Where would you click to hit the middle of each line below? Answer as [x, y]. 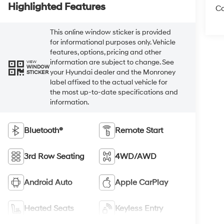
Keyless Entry [139, 208]
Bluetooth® [44, 130]
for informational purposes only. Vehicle [113, 42]
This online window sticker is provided [111, 32]
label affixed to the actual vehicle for [109, 82]
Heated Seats [49, 208]
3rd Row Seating [54, 156]
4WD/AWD [135, 156]
